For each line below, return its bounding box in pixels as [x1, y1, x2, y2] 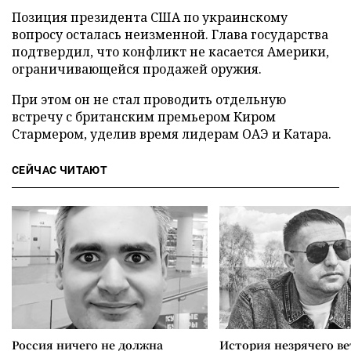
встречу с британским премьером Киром [12, 107, 276, 125]
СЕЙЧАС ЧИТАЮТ [12, 163, 108, 176]
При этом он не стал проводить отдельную [12, 90, 286, 108]
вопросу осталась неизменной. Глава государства [12, 25, 328, 43]
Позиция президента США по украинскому [12, 8, 288, 26]
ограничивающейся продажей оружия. [12, 60, 262, 78]
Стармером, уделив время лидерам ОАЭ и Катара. [12, 125, 331, 143]
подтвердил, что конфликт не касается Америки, [12, 42, 329, 60]
